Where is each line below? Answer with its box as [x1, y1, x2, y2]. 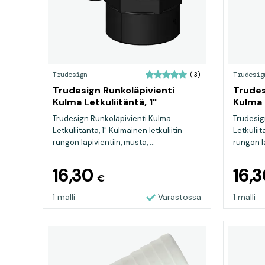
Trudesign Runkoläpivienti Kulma [53, 114, 171, 124]
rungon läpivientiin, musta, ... [53, 137, 155, 147]
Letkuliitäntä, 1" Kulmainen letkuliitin [53, 125, 182, 135]
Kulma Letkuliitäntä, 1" [53, 96, 157, 108]
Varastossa [158, 192, 201, 202]
